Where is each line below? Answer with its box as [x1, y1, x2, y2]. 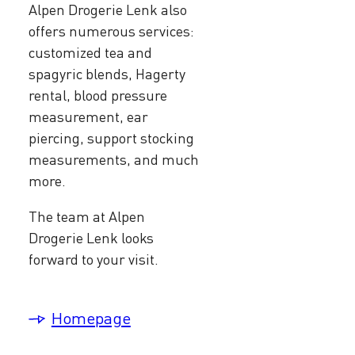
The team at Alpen [29, 207, 145, 225]
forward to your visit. [29, 250, 158, 268]
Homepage [51, 307, 131, 328]
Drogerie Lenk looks [29, 228, 154, 246]
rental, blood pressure [29, 86, 167, 104]
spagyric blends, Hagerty [29, 64, 185, 82]
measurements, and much [29, 150, 199, 168]
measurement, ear [29, 107, 148, 125]
